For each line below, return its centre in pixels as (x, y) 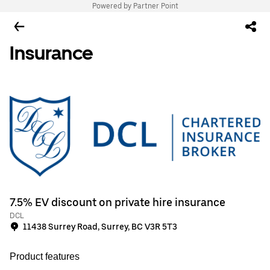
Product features (45, 256)
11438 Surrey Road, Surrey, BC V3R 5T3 (100, 227)
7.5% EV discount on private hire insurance (118, 202)
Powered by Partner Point (135, 6)
